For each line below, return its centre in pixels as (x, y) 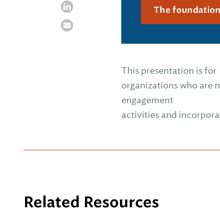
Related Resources (91, 202)
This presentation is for (169, 70)
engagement (147, 100)
